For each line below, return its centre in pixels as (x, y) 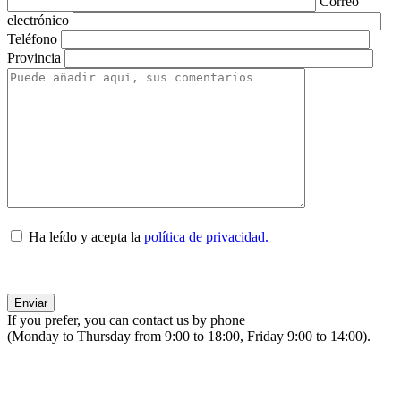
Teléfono (34, 39)
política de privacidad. (206, 237)
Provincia (36, 58)
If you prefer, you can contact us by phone (126, 320)
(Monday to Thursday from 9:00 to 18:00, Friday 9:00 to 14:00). (189, 336)
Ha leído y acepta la (85, 237)
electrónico (40, 20)
